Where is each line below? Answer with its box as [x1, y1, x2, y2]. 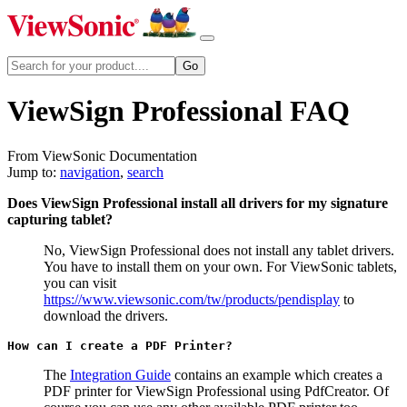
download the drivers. [44, 307, 168, 323]
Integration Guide [70, 366, 171, 382]
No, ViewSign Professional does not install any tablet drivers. [44, 242, 394, 258]
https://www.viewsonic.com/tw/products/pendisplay [44, 291, 340, 307]
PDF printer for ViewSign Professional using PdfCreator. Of [44, 382, 389, 399]
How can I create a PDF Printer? [7, 338, 233, 352]
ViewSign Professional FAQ [7, 94, 350, 128]
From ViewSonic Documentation [7, 147, 197, 164]
